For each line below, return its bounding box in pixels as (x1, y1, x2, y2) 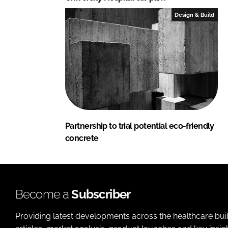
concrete (65, 133, 99, 143)
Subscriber (71, 186, 131, 202)
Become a (15, 186, 72, 202)
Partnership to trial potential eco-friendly (65, 121, 214, 131)
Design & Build (175, 11, 215, 18)
